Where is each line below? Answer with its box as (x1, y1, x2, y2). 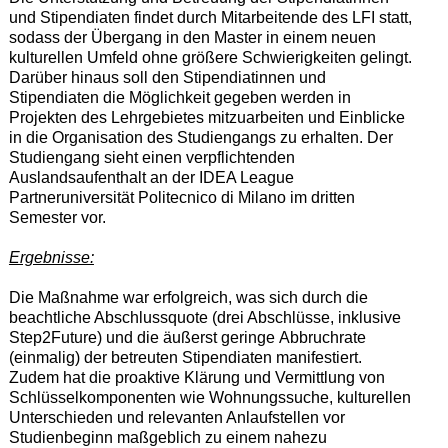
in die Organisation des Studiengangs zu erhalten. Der (8, 128, 393, 146)
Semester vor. (8, 208, 106, 226)
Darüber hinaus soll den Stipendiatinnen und (8, 68, 326, 86)
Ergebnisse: (8, 248, 94, 266)
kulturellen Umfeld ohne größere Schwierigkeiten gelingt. (8, 48, 412, 66)
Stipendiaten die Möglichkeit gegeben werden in (8, 88, 351, 106)
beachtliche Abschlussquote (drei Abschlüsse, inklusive (8, 308, 401, 326)
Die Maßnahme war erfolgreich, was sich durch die (8, 288, 368, 306)
